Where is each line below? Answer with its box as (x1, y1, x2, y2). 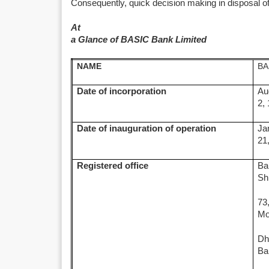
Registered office (77, 161, 149, 171)
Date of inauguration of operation (77, 124, 217, 133)
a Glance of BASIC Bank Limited (71, 35, 207, 44)
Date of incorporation (77, 86, 167, 96)
